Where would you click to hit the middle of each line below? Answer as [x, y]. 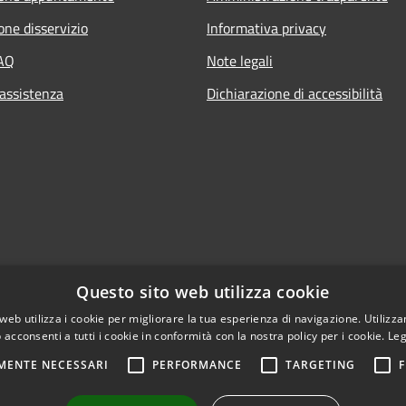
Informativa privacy [266, 28]
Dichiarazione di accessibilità [295, 93]
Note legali [240, 60]
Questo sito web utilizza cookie [203, 292]
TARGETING [320, 365]
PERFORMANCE [197, 365]
